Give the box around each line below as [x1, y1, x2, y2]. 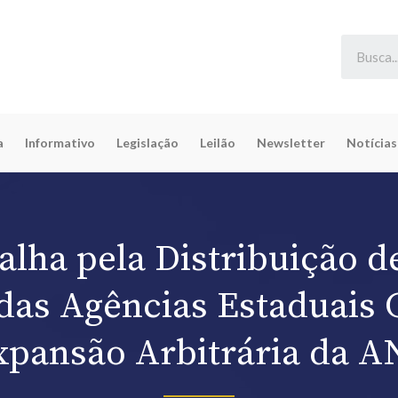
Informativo [25, 134, 95, 150]
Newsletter [257, 134, 325, 150]
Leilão [200, 134, 235, 150]
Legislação [116, 134, 179, 150]
